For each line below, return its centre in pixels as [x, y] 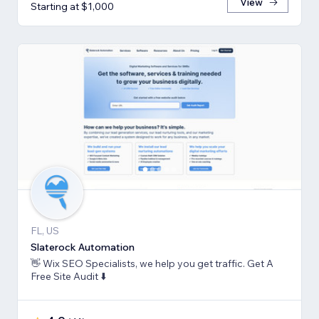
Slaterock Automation [83, 247]
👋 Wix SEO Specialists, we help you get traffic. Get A [152, 263]
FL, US [45, 230]
